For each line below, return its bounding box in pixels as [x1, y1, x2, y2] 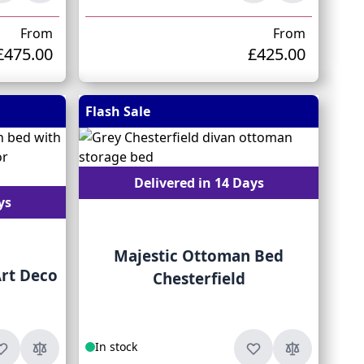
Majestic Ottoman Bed [114, 245, 284, 266]
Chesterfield [152, 268, 245, 289]
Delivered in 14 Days [133, 174, 264, 192]
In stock [95, 339, 138, 354]
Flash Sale [85, 102, 151, 120]
